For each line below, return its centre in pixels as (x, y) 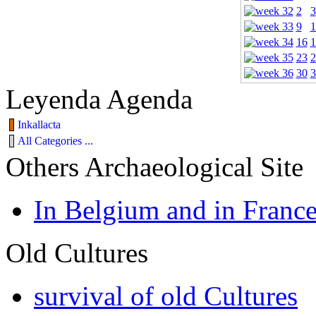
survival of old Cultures (166, 296)
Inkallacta (39, 125)
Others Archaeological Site (154, 167)
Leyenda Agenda (99, 99)
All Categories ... (55, 141)
